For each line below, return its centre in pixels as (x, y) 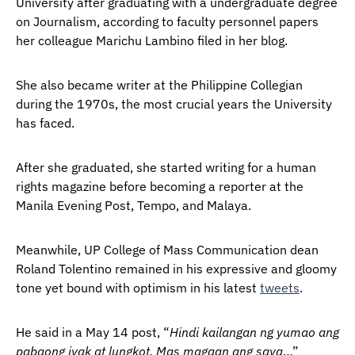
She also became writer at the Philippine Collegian (159, 85)
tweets (280, 288)
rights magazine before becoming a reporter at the (160, 186)
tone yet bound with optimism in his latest (138, 288)
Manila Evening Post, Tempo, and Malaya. (134, 205)
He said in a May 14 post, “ (93, 332)
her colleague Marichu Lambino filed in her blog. (152, 40)
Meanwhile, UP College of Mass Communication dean (167, 250)
